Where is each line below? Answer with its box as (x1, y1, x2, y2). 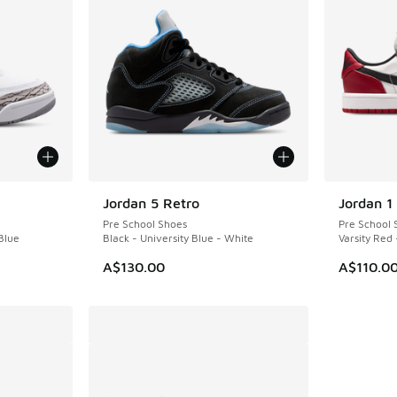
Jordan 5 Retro (103, 194, 200, 211)
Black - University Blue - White (103, 230, 254, 245)
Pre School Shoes (103, 216, 188, 230)
